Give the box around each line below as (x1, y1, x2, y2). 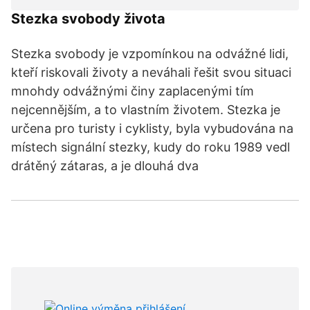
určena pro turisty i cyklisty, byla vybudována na (11, 121, 293, 136)
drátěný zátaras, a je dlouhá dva (11, 158, 199, 173)
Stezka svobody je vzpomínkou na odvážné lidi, (11, 46, 289, 61)
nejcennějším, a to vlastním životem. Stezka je (11, 102, 280, 117)
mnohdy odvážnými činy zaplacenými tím (11, 84, 254, 98)
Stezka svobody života (11, 10, 165, 27)
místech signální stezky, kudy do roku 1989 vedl (11, 140, 290, 154)
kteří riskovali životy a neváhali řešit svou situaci (11, 65, 291, 80)
